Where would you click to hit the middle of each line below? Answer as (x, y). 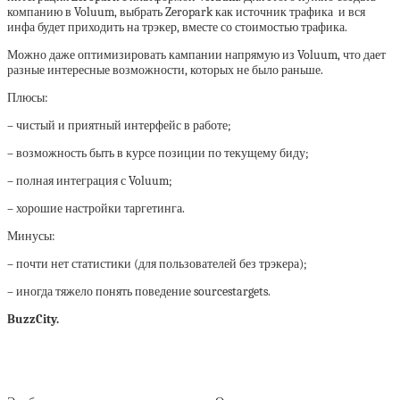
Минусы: (31, 237)
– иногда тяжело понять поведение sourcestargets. (139, 292)
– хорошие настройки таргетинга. (96, 209)
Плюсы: (28, 98)
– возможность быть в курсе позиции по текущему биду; (158, 154)
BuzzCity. (34, 320)
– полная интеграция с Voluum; (90, 181)
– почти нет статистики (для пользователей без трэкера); (157, 264)
